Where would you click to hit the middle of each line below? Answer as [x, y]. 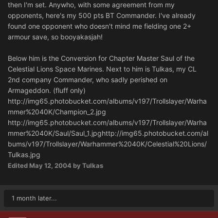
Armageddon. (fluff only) [47, 91]
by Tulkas [87, 166]
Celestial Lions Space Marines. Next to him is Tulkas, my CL [102, 69]
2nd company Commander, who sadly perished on [88, 80]
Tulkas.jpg [24, 155]
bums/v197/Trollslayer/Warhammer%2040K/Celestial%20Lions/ [107, 144]
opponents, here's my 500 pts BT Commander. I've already [102, 16]
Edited [18, 166]
